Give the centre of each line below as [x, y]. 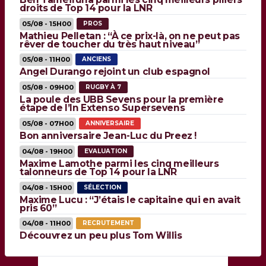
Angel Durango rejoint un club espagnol [115, 72]
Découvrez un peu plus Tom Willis [101, 236]
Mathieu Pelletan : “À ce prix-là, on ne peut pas [130, 36]
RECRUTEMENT [108, 223]
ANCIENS [96, 59]
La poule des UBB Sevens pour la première [122, 100]
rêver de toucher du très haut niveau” [110, 44]
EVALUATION [106, 151]
